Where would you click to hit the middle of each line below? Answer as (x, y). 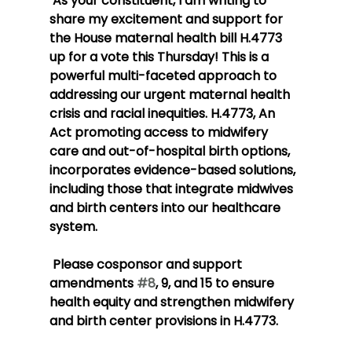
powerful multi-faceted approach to (164, 76)
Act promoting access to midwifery (160, 133)
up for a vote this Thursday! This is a (160, 57)
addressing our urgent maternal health (171, 95)
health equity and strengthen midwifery (173, 302)
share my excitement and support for (167, 20)
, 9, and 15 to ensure (216, 284)
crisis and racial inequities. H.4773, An (163, 114)
